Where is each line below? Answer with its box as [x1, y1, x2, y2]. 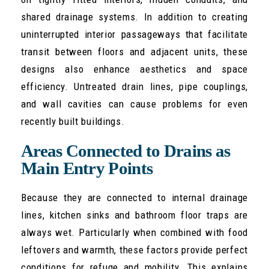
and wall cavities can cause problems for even [21, 98, 248, 110]
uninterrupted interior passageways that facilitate [21, 28, 248, 41]
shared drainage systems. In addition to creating [21, 11, 248, 23]
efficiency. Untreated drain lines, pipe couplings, [21, 80, 248, 93]
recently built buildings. [21, 115, 125, 128]
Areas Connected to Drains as [21, 141, 231, 161]
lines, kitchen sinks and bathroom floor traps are [21, 209, 248, 222]
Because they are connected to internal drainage [21, 192, 248, 204]
